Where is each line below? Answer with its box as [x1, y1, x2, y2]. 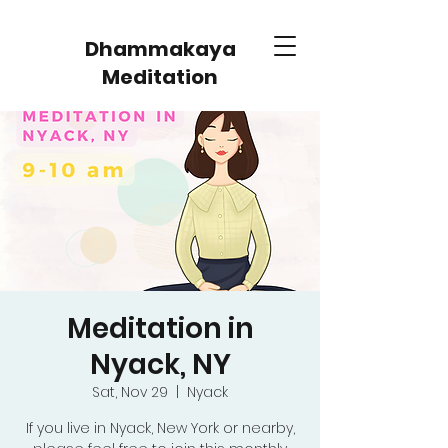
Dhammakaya [84, 35, 236, 63]
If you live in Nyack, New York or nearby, [25, 418, 295, 438]
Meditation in [66, 309, 254, 348]
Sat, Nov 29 [92, 382, 168, 402]
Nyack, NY [89, 345, 231, 384]
